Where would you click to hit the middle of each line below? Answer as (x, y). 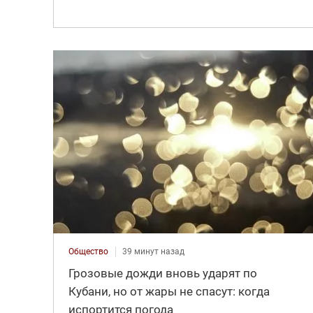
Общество (88, 251)
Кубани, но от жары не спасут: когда (169, 291)
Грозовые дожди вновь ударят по (162, 273)
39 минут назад (153, 251)
